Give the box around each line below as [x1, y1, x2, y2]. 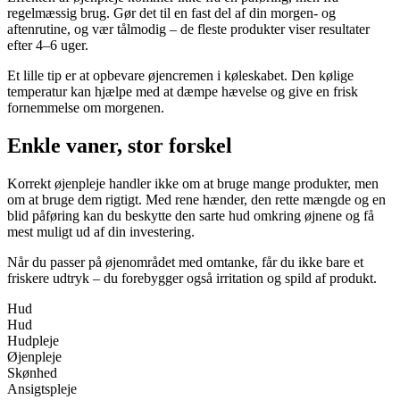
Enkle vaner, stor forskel [7, 133, 232, 157]
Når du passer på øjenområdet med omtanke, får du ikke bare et [7, 254, 363, 270]
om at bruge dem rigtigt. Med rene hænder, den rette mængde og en [7, 191, 386, 207]
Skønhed [7, 364, 57, 380]
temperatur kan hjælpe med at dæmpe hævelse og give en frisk [7, 83, 358, 99]
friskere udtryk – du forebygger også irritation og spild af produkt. [7, 270, 377, 286]
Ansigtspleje [7, 380, 77, 396]
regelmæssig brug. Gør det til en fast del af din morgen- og [7, 4, 336, 21]
